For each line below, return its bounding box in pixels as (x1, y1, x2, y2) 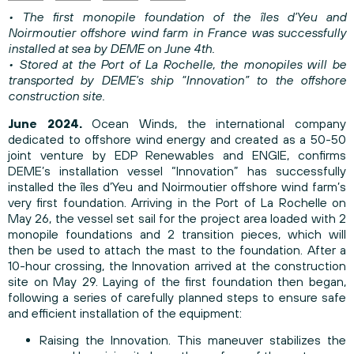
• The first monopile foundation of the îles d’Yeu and (8, 9, 346, 24)
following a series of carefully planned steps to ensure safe (8, 289, 346, 304)
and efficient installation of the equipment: (8, 305, 242, 320)
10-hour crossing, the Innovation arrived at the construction (8, 258, 346, 273)
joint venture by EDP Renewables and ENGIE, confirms (8, 147, 346, 162)
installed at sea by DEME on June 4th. (8, 41, 214, 56)
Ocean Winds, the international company (81, 115, 347, 130)
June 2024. (8, 115, 82, 130)
